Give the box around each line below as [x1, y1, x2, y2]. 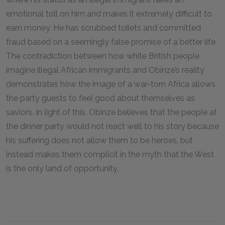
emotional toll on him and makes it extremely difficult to [6, 9, 212, 19]
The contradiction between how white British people [6, 51, 199, 61]
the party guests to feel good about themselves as [6, 93, 195, 103]
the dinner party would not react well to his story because [6, 122, 219, 131]
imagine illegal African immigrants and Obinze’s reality [6, 65, 204, 75]
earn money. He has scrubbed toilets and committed [6, 23, 201, 33]
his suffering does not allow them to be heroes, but [6, 136, 193, 145]
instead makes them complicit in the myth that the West [6, 150, 214, 159]
